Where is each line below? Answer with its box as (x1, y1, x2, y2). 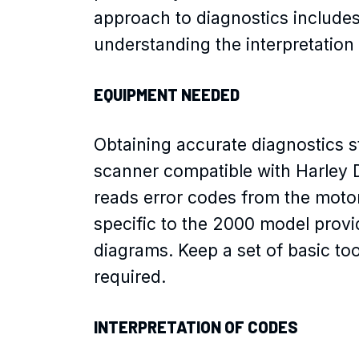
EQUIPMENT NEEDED (94, 84, 240, 104)
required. (94, 266, 166, 287)
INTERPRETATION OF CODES (94, 317, 298, 337)
